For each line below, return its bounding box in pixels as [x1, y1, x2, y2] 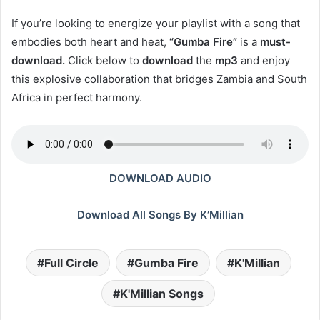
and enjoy [238, 53, 290, 67]
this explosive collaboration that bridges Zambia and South [11, 71, 307, 86]
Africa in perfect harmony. [11, 90, 142, 104]
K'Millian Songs [120, 286, 204, 301]
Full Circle [44, 255, 99, 270]
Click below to [65, 53, 142, 67]
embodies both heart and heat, [11, 34, 169, 49]
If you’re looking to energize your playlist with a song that [11, 16, 300, 30]
